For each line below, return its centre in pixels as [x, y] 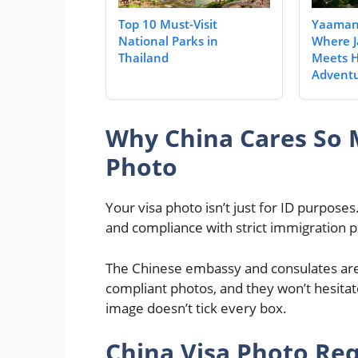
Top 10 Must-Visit [168, 24]
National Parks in [168, 41]
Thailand [143, 58]
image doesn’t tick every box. [196, 308]
